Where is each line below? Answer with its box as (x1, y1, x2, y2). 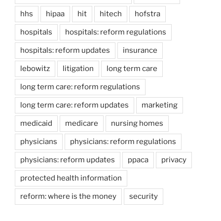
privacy (161, 155, 186, 165)
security (129, 192, 158, 201)
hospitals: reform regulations (65, 28, 166, 37)
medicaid (20, 119, 52, 128)
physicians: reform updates (20, 155, 115, 165)
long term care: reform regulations (20, 82, 140, 92)
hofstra (135, 9, 160, 19)
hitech (100, 9, 122, 19)
